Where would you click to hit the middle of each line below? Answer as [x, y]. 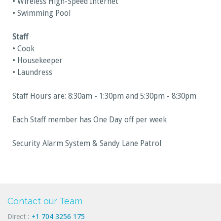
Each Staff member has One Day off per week [90, 120]
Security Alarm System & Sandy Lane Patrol [87, 144]
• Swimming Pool [41, 14]
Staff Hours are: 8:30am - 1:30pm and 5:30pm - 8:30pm [104, 96]
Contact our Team [45, 201]
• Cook [23, 49]
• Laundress [32, 73]
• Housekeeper [37, 61]
